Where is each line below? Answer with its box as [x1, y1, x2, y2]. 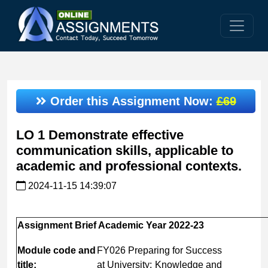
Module [17, 245, 51, 255]
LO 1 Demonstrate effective [16, 127, 184, 142]
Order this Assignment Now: [46, 94, 217, 108]
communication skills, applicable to [16, 142, 233, 158]
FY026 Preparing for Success [97, 245, 222, 255]
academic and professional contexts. [16, 158, 242, 173]
